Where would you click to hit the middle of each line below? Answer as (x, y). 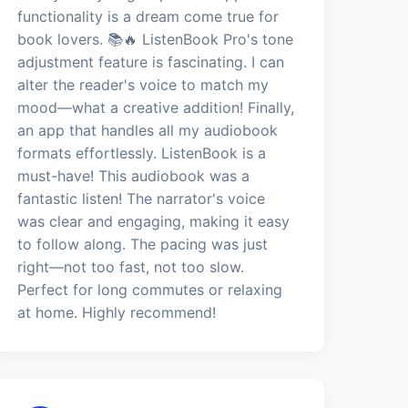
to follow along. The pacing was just (143, 244)
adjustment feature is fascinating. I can (151, 61)
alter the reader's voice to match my (143, 84)
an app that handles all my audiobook (148, 130)
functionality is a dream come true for (148, 16)
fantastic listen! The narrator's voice (142, 198)
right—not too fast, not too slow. (131, 266)
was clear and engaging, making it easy (154, 221)
